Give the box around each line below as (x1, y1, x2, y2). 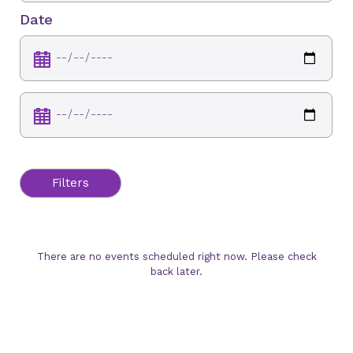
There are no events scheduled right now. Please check (36, 250, 317, 262)
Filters (52, 176, 90, 191)
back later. (150, 265, 203, 277)
